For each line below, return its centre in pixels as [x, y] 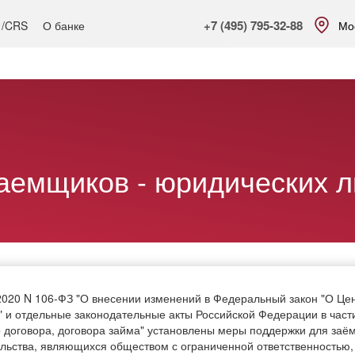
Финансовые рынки [288, 81]
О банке [64, 26]
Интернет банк [84, 81]
